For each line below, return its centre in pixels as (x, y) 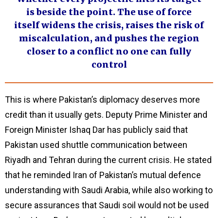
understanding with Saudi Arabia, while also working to (109, 190)
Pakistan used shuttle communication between (96, 145)
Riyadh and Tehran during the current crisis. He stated (108, 160)
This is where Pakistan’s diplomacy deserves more (102, 99)
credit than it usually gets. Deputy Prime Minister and (106, 114)
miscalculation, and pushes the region (109, 38)
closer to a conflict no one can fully (109, 52)
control (109, 65)
